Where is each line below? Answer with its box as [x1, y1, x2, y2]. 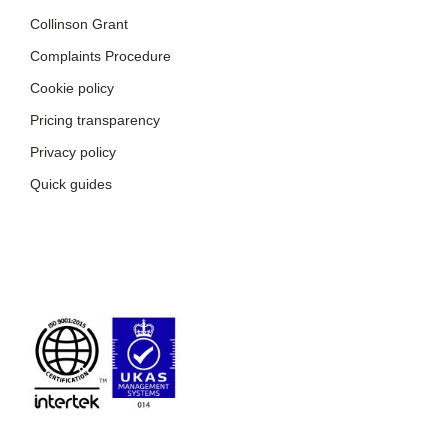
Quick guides [29, 175, 112, 192]
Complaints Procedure [29, 47, 171, 64]
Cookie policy [29, 79, 114, 96]
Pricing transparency [29, 111, 160, 128]
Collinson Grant [29, 15, 128, 32]
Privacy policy [29, 143, 116, 160]
